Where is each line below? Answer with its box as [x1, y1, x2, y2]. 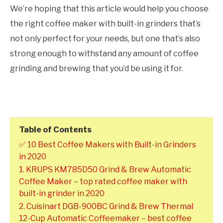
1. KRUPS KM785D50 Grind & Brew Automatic [19, 165, 191, 175]
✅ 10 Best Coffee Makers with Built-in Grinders [19, 140, 196, 150]
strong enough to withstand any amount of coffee [10, 49, 199, 59]
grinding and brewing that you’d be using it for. [10, 64, 183, 74]
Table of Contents [19, 125, 92, 135]
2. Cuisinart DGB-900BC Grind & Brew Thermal [19, 202, 193, 212]
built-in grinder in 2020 [19, 189, 105, 199]
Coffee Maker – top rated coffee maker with [19, 177, 187, 187]
